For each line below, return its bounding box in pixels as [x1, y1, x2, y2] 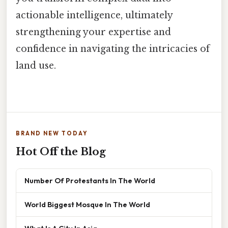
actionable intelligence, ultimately [16, 9, 173, 21]
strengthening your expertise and [16, 26, 171, 38]
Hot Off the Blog [16, 146, 106, 158]
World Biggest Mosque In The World [24, 199, 150, 210]
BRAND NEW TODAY [16, 130, 88, 137]
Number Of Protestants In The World [24, 176, 155, 186]
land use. [16, 60, 56, 71]
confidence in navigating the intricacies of [16, 43, 210, 54]
